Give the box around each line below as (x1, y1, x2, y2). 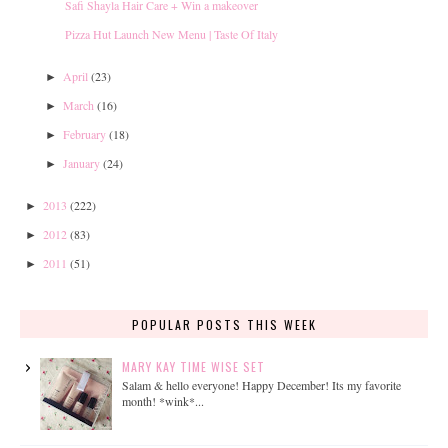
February (63, 125, 106, 142)
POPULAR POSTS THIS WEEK (131, 315, 317, 333)
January (63, 154, 100, 171)
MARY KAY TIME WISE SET (121, 357, 265, 375)
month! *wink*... (121, 393, 204, 410)
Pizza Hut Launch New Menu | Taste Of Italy (65, 25, 278, 42)
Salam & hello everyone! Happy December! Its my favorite (121, 377, 401, 394)
